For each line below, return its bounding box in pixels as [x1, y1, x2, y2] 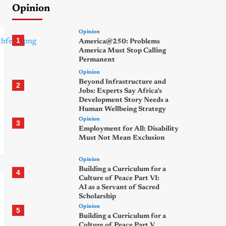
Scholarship [78, 193, 116, 200]
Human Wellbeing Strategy [78, 106, 166, 113]
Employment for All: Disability [78, 126, 179, 133]
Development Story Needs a [78, 97, 168, 104]
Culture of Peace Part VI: [78, 175, 159, 182]
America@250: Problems [78, 38, 160, 45]
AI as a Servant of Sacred [78, 184, 159, 191]
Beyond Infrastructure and [78, 79, 166, 86]
